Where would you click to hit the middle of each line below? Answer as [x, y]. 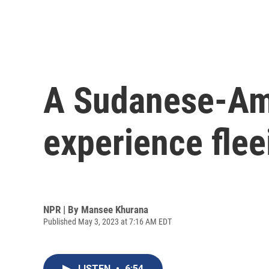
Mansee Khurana [115, 209]
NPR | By [62, 209]
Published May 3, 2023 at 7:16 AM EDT [107, 221]
